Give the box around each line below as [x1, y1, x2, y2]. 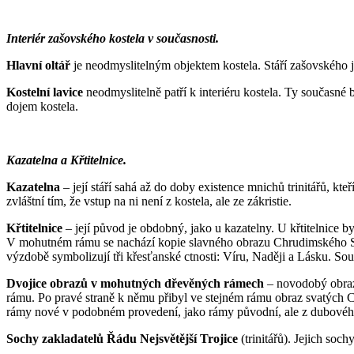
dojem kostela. [6, 99, 78, 113]
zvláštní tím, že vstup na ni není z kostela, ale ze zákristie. [6, 194, 292, 208]
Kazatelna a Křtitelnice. [6, 153, 130, 167]
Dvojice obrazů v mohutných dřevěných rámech [6, 276, 264, 290]
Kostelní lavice [6, 85, 83, 99]
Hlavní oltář [6, 58, 70, 72]
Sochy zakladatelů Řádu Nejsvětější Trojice [6, 331, 238, 345]
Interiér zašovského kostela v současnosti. [6, 31, 222, 45]
